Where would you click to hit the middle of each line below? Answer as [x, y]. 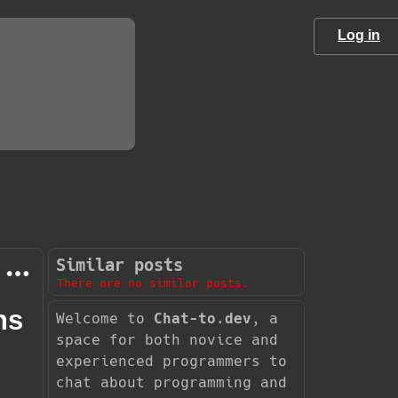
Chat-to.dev [202, 318]
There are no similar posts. [152, 283]
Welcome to [104, 318]
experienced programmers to [171, 361]
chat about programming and [171, 382]
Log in [359, 35]
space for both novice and [167, 339]
